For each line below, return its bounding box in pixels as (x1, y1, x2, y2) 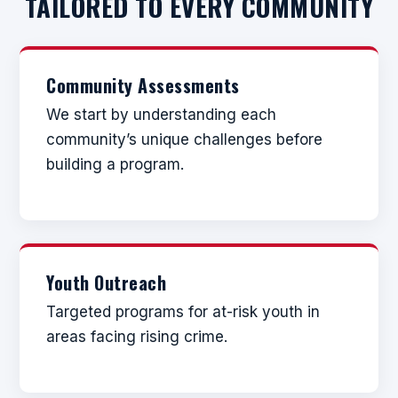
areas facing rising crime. (46, 327, 227, 346)
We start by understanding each (46, 106, 276, 124)
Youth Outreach (46, 268, 166, 296)
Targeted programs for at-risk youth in (46, 302, 320, 321)
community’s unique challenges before (46, 131, 322, 149)
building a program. (46, 155, 184, 174)
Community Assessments (46, 72, 240, 99)
